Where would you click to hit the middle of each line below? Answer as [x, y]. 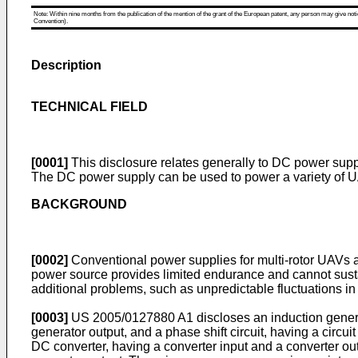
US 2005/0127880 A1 [132, 318]
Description [66, 65]
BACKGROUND [79, 204]
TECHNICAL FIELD [89, 107]
